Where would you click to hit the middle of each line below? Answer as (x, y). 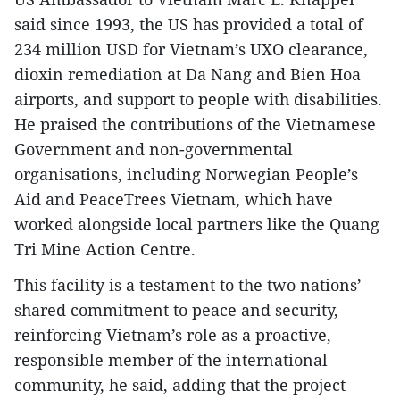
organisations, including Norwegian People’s (186, 174)
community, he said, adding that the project (180, 384)
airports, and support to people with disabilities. (198, 99)
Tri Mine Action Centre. (105, 249)
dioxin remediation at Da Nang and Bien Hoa (187, 74)
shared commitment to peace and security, (176, 309)
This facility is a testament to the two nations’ (188, 284)
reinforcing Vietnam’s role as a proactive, (173, 334)
